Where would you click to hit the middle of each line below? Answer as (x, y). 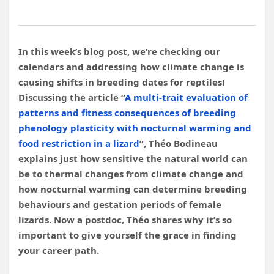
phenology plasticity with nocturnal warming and (135, 128)
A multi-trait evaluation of (186, 97)
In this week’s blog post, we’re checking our (119, 51)
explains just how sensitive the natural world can (133, 158)
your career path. (59, 250)
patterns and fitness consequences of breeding (127, 113)
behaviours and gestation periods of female (120, 204)
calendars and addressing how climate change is (131, 67)
